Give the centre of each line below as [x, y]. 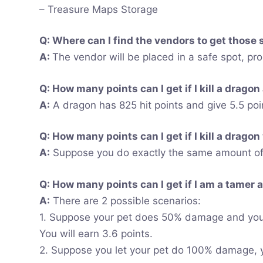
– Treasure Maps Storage [99, 9]
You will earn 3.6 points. [96, 233]
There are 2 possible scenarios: [126, 200]
